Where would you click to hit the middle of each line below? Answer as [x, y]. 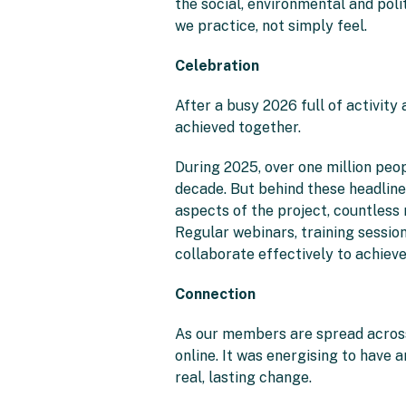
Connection [215, 294]
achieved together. [237, 127]
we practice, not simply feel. [271, 26]
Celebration [217, 66]
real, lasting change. [245, 377]
